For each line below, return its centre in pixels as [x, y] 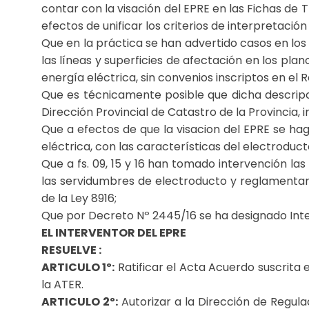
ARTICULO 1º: [78, 267]
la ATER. [62, 285]
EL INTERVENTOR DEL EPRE [114, 233]
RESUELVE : [71, 250]
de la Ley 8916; [79, 198]
